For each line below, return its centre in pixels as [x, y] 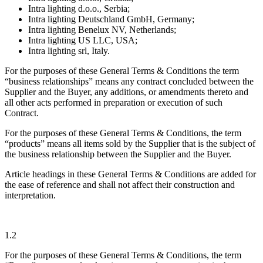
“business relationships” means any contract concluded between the [129, 82]
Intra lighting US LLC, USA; [83, 41]
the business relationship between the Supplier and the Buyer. [118, 154]
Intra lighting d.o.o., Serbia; [79, 9]
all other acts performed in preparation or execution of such [114, 103]
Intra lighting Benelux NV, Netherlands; [102, 30]
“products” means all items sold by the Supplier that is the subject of [130, 144]
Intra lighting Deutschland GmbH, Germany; [111, 19]
